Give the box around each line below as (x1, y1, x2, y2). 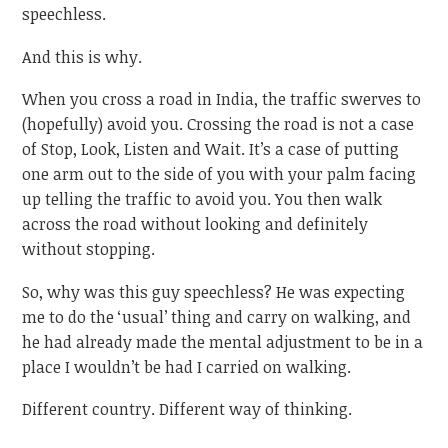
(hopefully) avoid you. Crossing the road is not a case (22, 113, 415, 136)
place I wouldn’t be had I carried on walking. (22, 355, 352, 378)
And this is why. (22, 45, 143, 68)
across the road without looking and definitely (22, 213, 369, 236)
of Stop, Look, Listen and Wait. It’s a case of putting (22, 138, 400, 161)
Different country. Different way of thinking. (22, 398, 353, 421)
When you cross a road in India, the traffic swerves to (22, 88, 422, 111)
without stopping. (22, 238, 156, 261)
